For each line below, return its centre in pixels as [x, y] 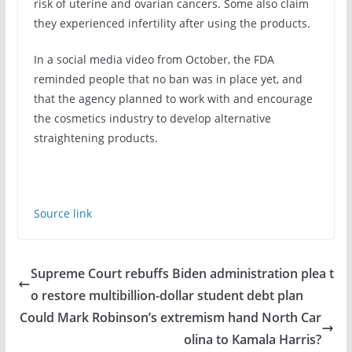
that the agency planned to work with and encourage [173, 98]
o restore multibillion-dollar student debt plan [167, 295]
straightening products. [95, 137]
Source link [62, 213]
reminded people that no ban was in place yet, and [168, 79]
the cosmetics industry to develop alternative [152, 118]
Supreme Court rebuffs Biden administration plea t [182, 273]
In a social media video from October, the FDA [154, 59]
